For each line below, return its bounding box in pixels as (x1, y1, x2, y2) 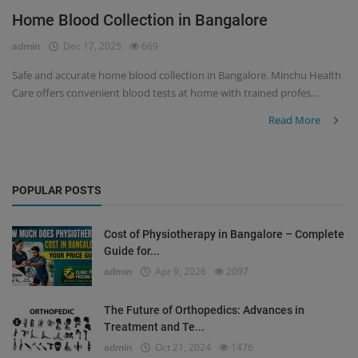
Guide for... (104, 245, 160, 257)
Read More (268, 113, 323, 128)
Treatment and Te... (104, 320, 205, 333)
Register (16, 26, 60, 42)
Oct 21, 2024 (150, 340, 211, 354)
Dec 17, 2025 (58, 39, 121, 54)
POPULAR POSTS (12, 184, 101, 197)
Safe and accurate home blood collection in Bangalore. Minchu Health (12, 68, 341, 83)
